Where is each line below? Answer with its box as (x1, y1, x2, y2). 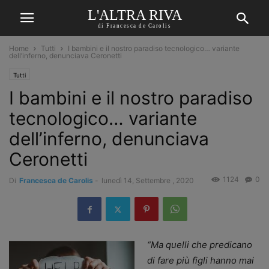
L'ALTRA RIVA (87, 7, 182, 23)
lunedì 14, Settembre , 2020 (101, 176, 194, 185)
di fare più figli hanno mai (147, 255, 254, 267)
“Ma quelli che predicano (147, 239, 252, 251)
